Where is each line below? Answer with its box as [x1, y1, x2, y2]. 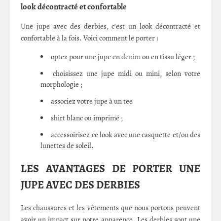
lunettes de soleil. [40, 141, 94, 151]
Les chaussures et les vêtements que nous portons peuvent [21, 202, 200, 213]
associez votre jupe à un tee [51, 96, 133, 107]
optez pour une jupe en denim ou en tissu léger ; [51, 52, 195, 62]
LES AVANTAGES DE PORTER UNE [21, 161, 200, 177]
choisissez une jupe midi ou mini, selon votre [53, 69, 200, 79]
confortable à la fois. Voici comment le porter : [21, 33, 158, 43]
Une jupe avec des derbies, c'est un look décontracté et [21, 21, 200, 32]
